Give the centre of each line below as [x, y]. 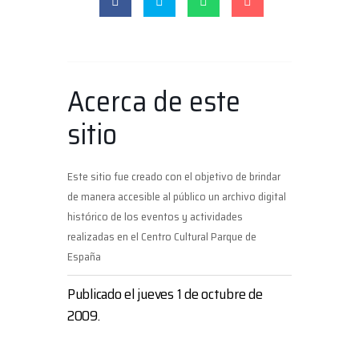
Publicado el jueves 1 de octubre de [165, 294]
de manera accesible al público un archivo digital [177, 196]
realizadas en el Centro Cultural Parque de [162, 236]
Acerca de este [154, 101]
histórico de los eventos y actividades [155, 216]
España [84, 256]
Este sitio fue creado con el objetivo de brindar [174, 176]
